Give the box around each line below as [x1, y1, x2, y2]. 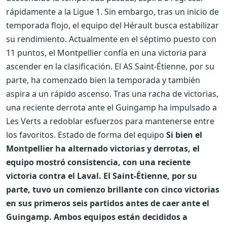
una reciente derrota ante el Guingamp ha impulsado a [6, 101, 217, 113]
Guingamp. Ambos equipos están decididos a [6, 211, 187, 222]
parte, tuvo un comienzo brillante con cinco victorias [6, 183, 219, 195]
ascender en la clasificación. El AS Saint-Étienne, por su [6, 60, 214, 72]
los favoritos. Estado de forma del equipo [6, 129, 166, 140]
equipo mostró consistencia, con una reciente [6, 156, 191, 168]
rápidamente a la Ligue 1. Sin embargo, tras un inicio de [6, 6, 219, 17]
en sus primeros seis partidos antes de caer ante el [6, 197, 209, 209]
